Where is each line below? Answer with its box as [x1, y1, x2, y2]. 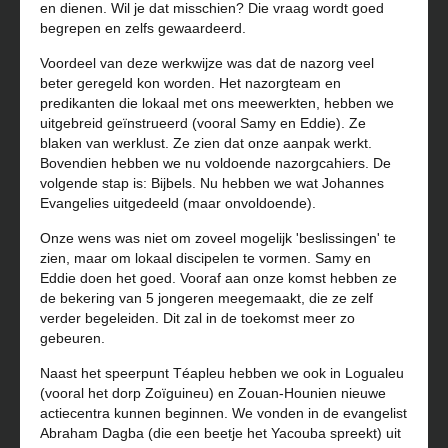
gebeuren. [40, 329, 105, 346]
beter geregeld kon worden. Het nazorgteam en [40, 74, 341, 91]
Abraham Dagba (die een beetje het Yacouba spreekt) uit [40, 424, 401, 441]
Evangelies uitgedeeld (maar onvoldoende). [40, 194, 316, 211]
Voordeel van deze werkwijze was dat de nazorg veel [40, 54, 374, 71]
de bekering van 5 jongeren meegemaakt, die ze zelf [40, 289, 373, 306]
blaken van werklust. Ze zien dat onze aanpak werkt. [40, 134, 372, 151]
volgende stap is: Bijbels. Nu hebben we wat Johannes [40, 174, 384, 191]
